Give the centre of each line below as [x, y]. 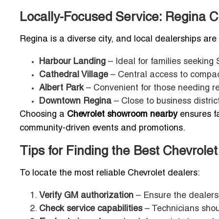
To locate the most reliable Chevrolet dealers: [110, 174]
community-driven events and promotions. [102, 129]
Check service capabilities [91, 209]
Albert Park [61, 88]
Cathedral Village [74, 75]
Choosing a [43, 115]
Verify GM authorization [86, 196]
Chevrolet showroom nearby [122, 115]
